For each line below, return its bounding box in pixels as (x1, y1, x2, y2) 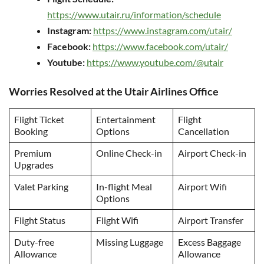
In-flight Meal (96, 181, 152, 193)
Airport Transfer (178, 214, 243, 226)
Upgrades (14, 159, 54, 171)
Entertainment (96, 114, 156, 126)
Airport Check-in (178, 147, 246, 159)
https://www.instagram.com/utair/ (93, 25, 232, 37)
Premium (14, 147, 51, 159)
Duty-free (14, 236, 54, 248)
